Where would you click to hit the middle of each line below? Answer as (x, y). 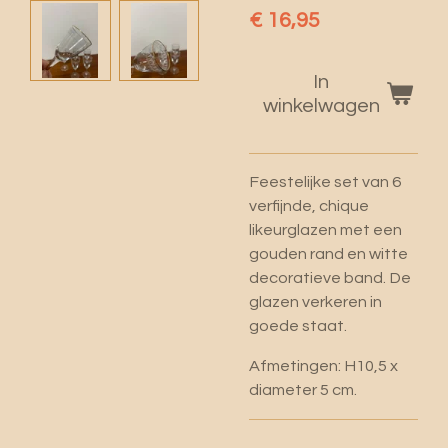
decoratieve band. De (330, 277)
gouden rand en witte (328, 253)
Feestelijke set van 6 (325, 181)
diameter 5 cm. (303, 390)
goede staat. (298, 325)
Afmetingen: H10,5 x (323, 366)
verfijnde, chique (309, 205)
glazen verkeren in (315, 301)
